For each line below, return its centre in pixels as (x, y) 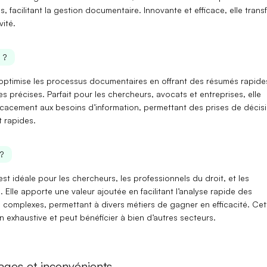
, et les (236, 178)
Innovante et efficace (184, 10)
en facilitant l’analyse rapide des (189, 191)
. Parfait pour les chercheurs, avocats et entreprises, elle (151, 94)
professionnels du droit (178, 178)
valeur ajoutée (99, 191)
